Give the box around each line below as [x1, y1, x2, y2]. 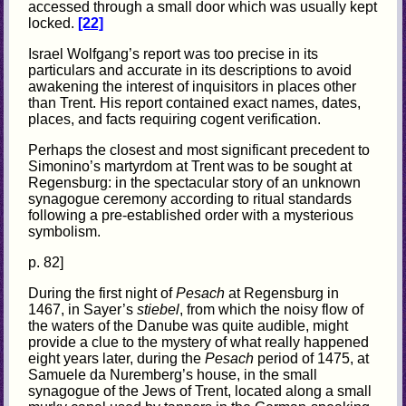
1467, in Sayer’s [28, 302, 138, 318]
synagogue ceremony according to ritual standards [28, 191, 353, 208]
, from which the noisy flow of [179, 302, 364, 318]
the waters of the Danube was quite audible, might [28, 318, 349, 334]
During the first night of [28, 285, 177, 302]
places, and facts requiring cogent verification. [28, 111, 322, 128]
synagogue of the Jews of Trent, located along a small [28, 383, 372, 400]
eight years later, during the [28, 351, 206, 367]
